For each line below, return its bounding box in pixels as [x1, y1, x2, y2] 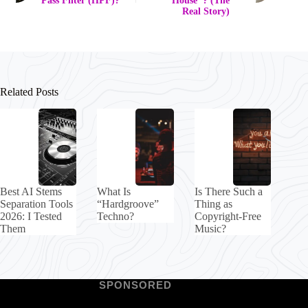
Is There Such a [194, 185, 263, 197]
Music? [194, 222, 226, 234]
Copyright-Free [194, 210, 261, 222]
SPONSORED [99, 279, 173, 291]
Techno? [97, 210, 135, 222]
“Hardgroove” [97, 197, 159, 210]
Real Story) [182, 6, 230, 17]
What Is [97, 185, 131, 197]
